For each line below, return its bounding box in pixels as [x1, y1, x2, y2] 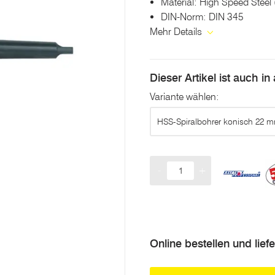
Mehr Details [150, 26, 204, 37]
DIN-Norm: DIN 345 [161, 11, 244, 23]
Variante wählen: [150, 91, 219, 103]
